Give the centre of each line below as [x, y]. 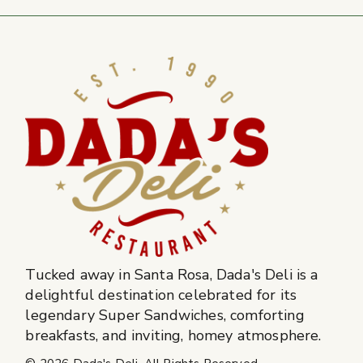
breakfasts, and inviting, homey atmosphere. [173, 335]
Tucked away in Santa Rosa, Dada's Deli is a [172, 274]
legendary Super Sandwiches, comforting [165, 315]
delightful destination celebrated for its [161, 295]
